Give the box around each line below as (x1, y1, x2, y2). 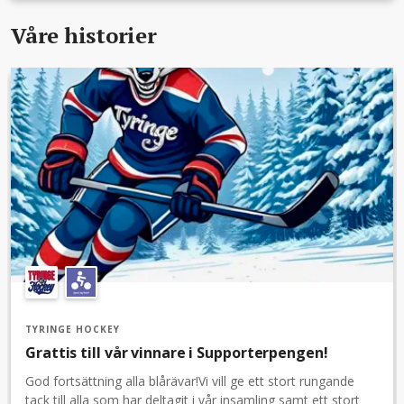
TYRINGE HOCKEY (25, 323, 120, 336)
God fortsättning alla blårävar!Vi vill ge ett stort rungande (25, 372, 354, 390)
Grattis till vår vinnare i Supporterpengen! (25, 343, 328, 363)
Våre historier (11, 20, 157, 50)
